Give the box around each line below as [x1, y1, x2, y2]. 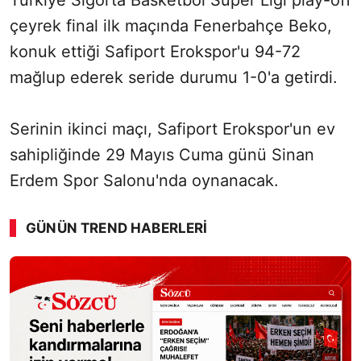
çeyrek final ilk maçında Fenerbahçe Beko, [10, 16, 332, 36]
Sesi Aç [300, 268, 335, 280]
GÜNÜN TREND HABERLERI [26, 220, 208, 237]
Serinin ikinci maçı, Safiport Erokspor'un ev [10, 119, 335, 139]
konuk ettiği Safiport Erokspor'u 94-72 [10, 42, 301, 62]
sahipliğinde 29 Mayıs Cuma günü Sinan [10, 145, 314, 165]
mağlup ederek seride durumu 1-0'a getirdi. [10, 68, 338, 88]
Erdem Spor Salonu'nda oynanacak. [10, 171, 279, 191]
